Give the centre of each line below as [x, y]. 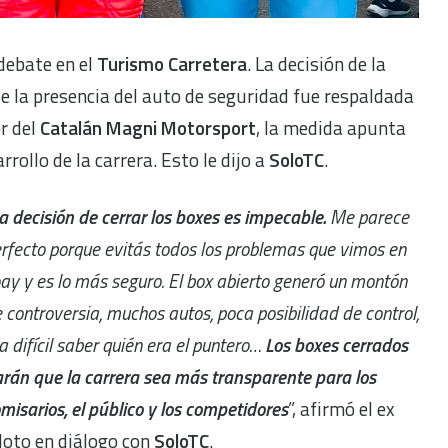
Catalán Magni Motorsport [148, 128]
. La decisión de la [316, 64]
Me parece [367, 217]
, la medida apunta [331, 128]
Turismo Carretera [172, 64]
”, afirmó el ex [341, 409]
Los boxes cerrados [336, 345]
